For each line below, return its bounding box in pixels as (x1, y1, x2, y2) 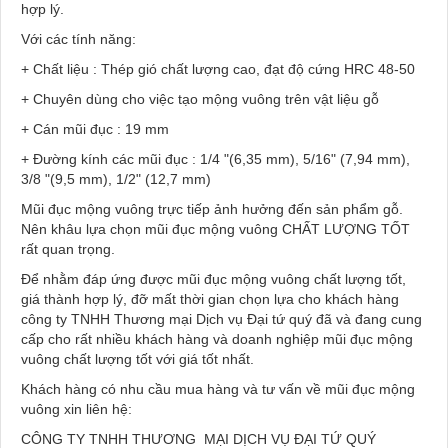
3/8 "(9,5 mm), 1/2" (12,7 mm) (21, 170, 211, 187)
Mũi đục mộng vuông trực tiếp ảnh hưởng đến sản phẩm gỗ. (21, 200, 403, 217)
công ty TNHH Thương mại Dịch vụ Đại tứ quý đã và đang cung (21, 310, 422, 327)
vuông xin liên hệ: (21, 400, 132, 417)
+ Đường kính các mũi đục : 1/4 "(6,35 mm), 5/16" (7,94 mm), (21, 150, 410, 167)
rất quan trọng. (21, 240, 115, 257)
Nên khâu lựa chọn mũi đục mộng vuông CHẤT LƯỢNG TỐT (21, 220, 410, 237)
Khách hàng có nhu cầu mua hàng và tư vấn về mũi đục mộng (21, 380, 415, 397)
